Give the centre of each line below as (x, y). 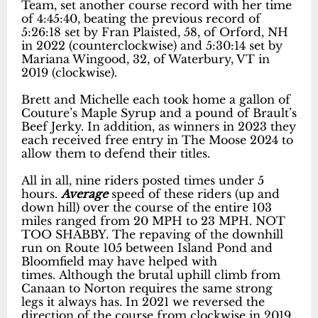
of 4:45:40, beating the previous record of (141, 19)
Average (84, 194)
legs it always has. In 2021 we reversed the (143, 302)
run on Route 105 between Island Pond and (147, 248)
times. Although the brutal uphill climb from (151, 275)
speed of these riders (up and (194, 194)
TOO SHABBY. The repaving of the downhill (152, 235)
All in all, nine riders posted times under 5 (143, 181)
